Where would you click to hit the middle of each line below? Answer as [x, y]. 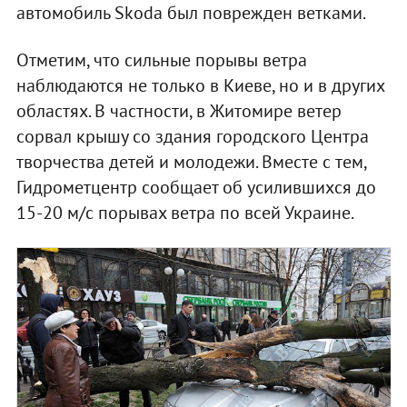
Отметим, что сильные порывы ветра [161, 60]
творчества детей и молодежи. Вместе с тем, [191, 161]
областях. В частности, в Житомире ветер [179, 110]
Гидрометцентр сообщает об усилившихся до [196, 187]
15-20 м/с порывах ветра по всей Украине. [185, 212]
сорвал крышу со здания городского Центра [192, 136]
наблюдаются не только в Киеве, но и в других [200, 85]
